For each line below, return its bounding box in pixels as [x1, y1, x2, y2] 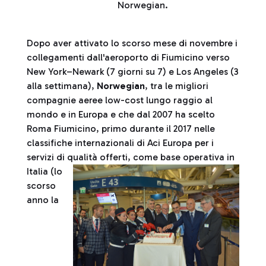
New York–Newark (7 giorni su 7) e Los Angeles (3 [27, 66, 239, 77]
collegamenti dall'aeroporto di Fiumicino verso [27, 52, 230, 63]
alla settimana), [27, 80, 97, 91]
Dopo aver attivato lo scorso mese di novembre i [27, 37, 237, 49]
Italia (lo [27, 166, 62, 177]
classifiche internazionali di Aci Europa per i [27, 137, 214, 148]
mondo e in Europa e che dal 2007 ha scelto [27, 109, 215, 120]
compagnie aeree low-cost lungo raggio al [27, 94, 213, 106]
